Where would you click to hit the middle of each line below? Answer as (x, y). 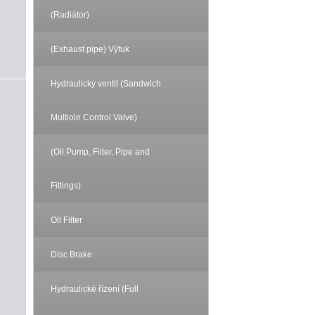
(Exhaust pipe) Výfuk (90, 49)
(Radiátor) (70, 15)
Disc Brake (71, 255)
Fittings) (66, 186)
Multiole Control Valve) (94, 117)
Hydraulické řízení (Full (95, 289)
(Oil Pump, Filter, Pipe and (100, 152)
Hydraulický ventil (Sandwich (106, 84)
